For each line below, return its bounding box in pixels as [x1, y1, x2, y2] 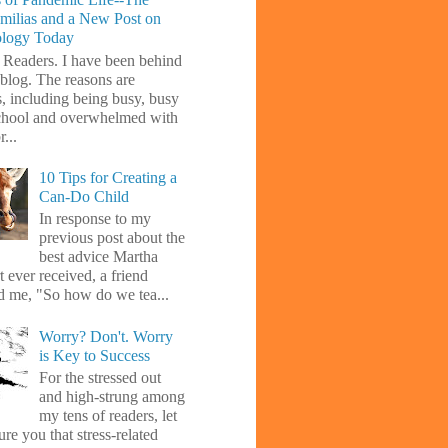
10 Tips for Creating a [39, 169, 178, 187]
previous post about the [39, 229, 186, 247]
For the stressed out [39, 368, 162, 386]
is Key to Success [39, 346, 151, 364]
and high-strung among [39, 387, 186, 405]
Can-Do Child [39, 188, 130, 206]
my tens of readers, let [39, 406, 178, 424]
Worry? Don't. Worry [39, 327, 174, 345]
